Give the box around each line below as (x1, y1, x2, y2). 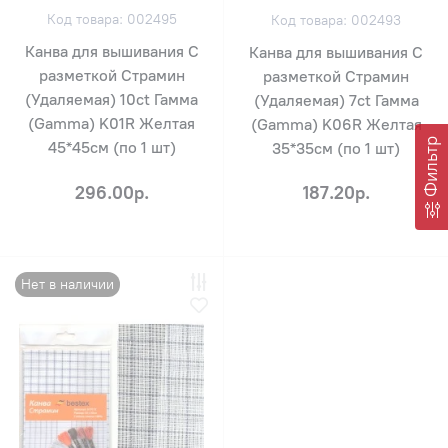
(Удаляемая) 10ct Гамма (25, 89, 198, 109)
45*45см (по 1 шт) (47, 137, 176, 157)
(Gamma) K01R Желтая (28, 113, 195, 133)
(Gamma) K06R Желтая (250, 114, 422, 134)
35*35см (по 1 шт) (272, 138, 400, 158)
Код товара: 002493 (271, 11, 401, 29)
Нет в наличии (21, 275, 114, 293)
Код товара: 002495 (46, 10, 177, 28)
